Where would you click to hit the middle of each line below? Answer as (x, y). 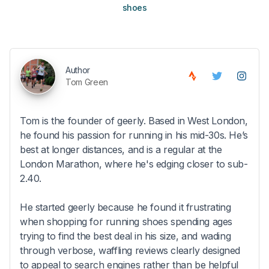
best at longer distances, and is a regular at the (121, 149)
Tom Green (87, 82)
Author (78, 70)
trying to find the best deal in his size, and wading (125, 236)
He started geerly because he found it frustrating (125, 207)
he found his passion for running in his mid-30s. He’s (134, 135)
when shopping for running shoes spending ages (126, 221)
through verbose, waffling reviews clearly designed (130, 250)
